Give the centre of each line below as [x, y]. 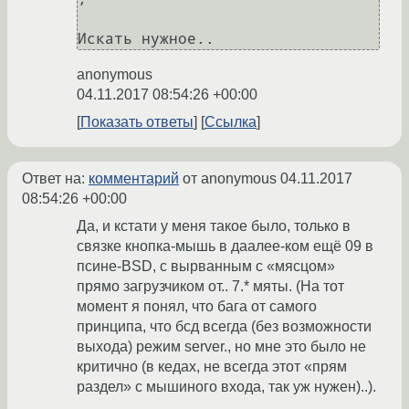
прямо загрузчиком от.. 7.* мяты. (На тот [210, 287]
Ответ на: [55, 179]
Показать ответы [137, 122]
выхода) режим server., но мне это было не [221, 347]
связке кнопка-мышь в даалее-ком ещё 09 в [225, 246]
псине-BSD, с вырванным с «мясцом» [206, 267]
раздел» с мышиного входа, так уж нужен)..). [226, 387]
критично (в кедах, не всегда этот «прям [212, 367]
